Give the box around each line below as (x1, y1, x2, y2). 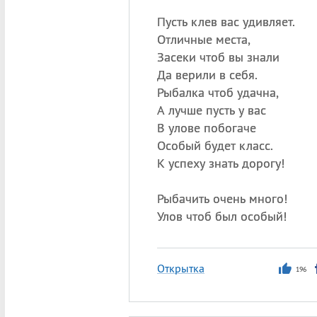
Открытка (156, 261, 204, 275)
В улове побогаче (156, 120, 256, 136)
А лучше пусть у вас (156, 102, 266, 118)
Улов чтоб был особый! (156, 208, 287, 224)
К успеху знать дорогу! (156, 155, 284, 171)
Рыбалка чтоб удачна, (156, 84, 279, 100)
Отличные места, (156, 31, 250, 47)
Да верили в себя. (156, 67, 258, 83)
